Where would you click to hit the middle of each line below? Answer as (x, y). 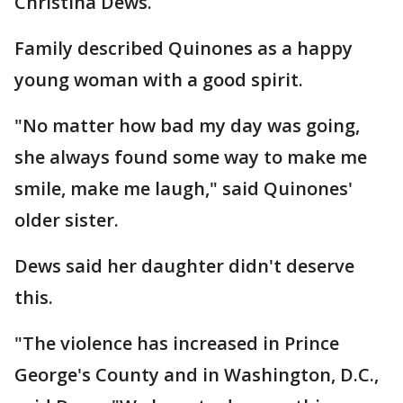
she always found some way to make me (191, 157)
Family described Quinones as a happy (184, 49)
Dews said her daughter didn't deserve (184, 266)
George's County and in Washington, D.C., (197, 375)
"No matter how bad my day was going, (187, 126)
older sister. (67, 220)
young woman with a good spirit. (159, 80)
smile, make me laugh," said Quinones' (184, 189)
